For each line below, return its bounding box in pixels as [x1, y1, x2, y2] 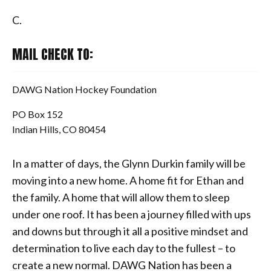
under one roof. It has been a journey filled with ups [12, 207, 251, 221]
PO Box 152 [12, 108, 63, 120]
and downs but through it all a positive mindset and [12, 224, 248, 238]
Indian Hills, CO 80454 [12, 123, 106, 135]
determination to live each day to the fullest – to [12, 241, 235, 255]
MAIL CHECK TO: [12, 44, 93, 64]
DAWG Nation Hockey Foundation [12, 83, 157, 95]
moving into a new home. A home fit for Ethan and [12, 173, 244, 187]
